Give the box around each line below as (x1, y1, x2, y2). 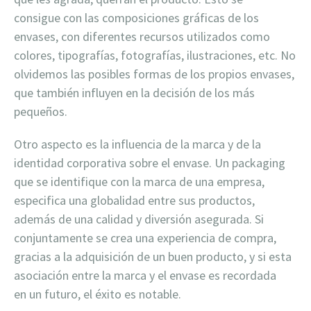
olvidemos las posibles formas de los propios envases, (14, 65, 294, 82)
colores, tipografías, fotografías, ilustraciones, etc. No (14, 47, 296, 63)
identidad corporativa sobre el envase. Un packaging (14, 154, 285, 171)
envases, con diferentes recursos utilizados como (14, 28, 270, 44)
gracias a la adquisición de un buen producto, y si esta (14, 248, 292, 264)
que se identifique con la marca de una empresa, (14, 173, 264, 190)
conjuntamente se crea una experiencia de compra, (14, 229, 276, 246)
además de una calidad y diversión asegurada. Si (14, 210, 264, 227)
